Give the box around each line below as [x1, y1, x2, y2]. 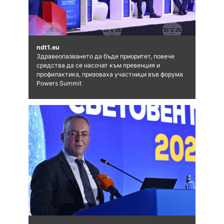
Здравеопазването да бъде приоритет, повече [36, 52, 174, 60]
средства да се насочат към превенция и [36, 61, 160, 69]
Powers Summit [36, 79, 81, 87]
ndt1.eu [36, 43, 59, 51]
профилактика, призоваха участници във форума [36, 70, 183, 78]
